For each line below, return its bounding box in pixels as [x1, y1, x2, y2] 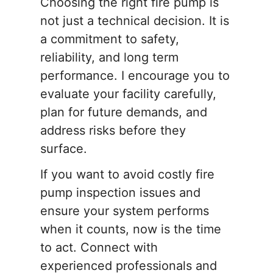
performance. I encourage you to [40, 68, 230, 83]
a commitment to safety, [40, 32, 179, 47]
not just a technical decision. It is [40, 13, 229, 29]
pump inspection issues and [40, 185, 200, 200]
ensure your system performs [40, 204, 209, 219]
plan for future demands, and [40, 105, 207, 120]
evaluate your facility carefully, [40, 87, 216, 102]
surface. [40, 141, 87, 157]
